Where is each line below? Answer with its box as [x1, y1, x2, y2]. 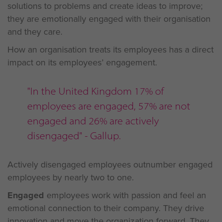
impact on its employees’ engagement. [7, 56, 157, 69]
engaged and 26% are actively [27, 114, 159, 127]
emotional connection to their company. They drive [7, 202, 204, 215]
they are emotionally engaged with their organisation [7, 12, 211, 25]
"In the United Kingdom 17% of [27, 85, 164, 97]
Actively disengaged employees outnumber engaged [7, 158, 213, 171]
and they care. [7, 25, 62, 38]
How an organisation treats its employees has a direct [7, 43, 214, 56]
